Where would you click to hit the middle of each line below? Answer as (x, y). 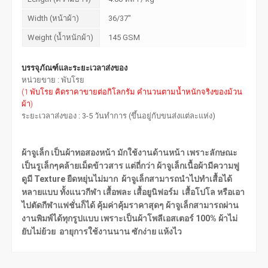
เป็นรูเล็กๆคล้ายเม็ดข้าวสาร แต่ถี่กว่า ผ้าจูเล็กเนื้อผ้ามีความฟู (131, 165)
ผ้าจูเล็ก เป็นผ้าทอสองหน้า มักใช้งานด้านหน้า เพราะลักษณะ (130, 152)
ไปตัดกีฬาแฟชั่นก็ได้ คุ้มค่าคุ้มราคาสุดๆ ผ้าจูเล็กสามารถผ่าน (130, 205)
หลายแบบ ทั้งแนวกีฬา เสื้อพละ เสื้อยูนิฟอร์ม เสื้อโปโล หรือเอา (133, 192)
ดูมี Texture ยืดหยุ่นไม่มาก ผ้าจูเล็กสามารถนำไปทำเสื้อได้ (127, 179)
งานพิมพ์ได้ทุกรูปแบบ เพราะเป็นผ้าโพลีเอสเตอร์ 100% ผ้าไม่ (130, 218)
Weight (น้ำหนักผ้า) (61, 37)
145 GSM (124, 37)
